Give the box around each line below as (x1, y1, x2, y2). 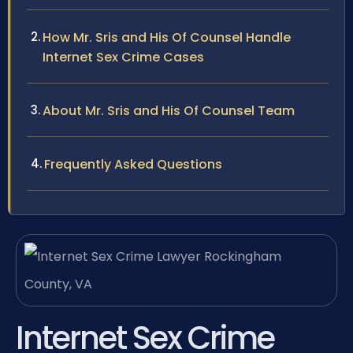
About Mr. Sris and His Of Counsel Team (43, 102, 295, 121)
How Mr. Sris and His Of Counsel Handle (43, 28, 291, 47)
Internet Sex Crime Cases (43, 48, 204, 67)
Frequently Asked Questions (44, 155, 222, 174)
